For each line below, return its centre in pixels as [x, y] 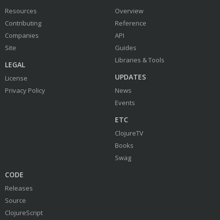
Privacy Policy [25, 90]
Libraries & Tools [140, 60]
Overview [129, 11]
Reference [131, 23]
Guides [126, 48]
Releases [19, 188]
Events [125, 103]
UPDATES [130, 77]
